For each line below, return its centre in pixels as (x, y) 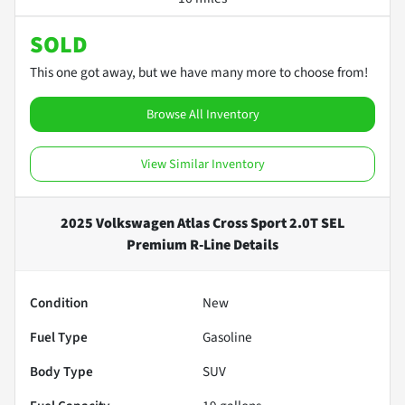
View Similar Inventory (202, 164)
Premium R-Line (179, 245)
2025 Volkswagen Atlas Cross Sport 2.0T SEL (202, 223)
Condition (59, 302)
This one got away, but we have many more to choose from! (199, 72)
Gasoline (227, 337)
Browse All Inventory (202, 114)
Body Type (61, 371)
